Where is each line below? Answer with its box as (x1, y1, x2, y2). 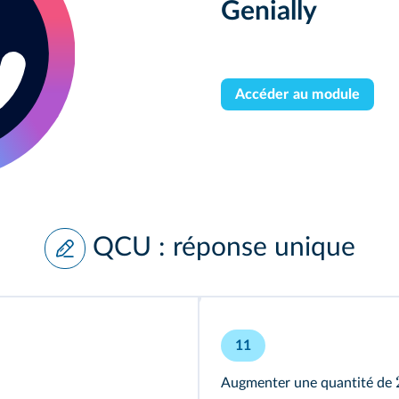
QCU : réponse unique (92, 233, 355, 261)
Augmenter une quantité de (221, 375, 395, 390)
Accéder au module (235, 87, 361, 102)
